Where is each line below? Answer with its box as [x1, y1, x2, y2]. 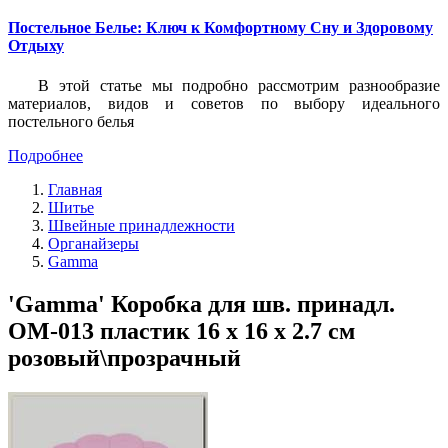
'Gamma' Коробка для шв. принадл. [8, 290, 395, 317]
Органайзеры [48, 234, 139, 252]
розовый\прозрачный [8, 344, 241, 371]
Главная [48, 180, 102, 198]
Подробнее [8, 146, 83, 164]
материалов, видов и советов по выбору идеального [8, 94, 440, 112]
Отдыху [8, 37, 64, 55]
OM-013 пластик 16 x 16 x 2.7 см [8, 317, 355, 344]
